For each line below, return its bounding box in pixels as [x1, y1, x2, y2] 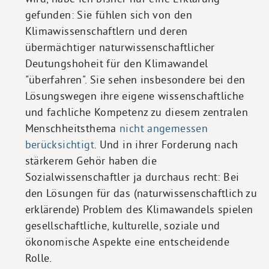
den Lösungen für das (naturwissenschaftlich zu [25, 186, 258, 200]
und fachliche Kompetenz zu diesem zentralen [25, 104, 248, 119]
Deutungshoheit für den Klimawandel [25, 56, 208, 70]
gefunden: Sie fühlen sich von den [25, 7, 193, 22]
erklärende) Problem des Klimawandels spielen [25, 202, 253, 216]
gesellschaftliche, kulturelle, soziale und [25, 218, 220, 232]
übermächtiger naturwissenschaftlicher [25, 40, 215, 54]
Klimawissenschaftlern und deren [25, 23, 188, 38]
